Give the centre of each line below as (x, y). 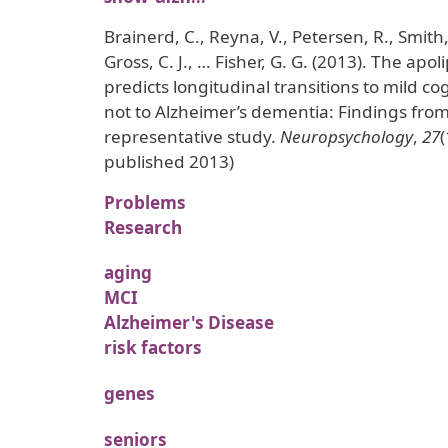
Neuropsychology (346, 136)
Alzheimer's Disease (189, 323)
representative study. (192, 136)
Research (143, 227)
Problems (145, 202)
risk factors (153, 348)
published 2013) (169, 161)
